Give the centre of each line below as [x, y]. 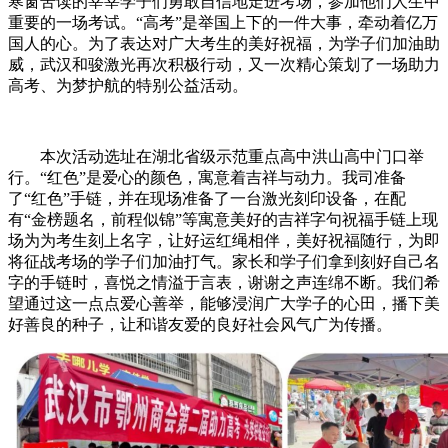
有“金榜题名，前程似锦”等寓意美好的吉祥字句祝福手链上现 [223, 219]
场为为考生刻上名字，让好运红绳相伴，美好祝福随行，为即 [224, 240]
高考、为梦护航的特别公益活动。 [128, 85]
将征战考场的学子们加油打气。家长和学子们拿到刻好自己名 [224, 261]
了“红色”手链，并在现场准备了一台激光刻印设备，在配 [207, 198]
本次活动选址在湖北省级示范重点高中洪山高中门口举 [216, 156]
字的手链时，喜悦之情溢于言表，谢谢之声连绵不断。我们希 [224, 282]
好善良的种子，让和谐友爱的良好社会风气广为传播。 [200, 324]
